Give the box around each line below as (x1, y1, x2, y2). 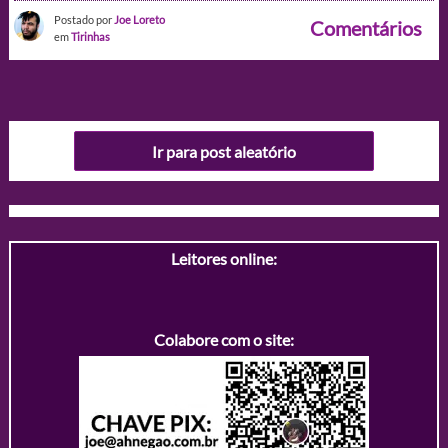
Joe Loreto (113, 13, 165, 27)
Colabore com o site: (154, 330, 294, 350)
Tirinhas (70, 30, 110, 44)
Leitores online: (171, 249, 277, 269)
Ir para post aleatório (152, 141, 296, 161)
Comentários (310, 16, 423, 41)
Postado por (53, 13, 114, 27)
